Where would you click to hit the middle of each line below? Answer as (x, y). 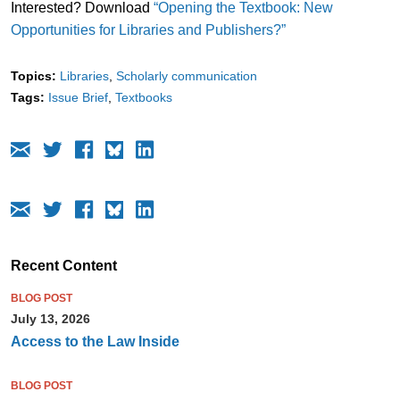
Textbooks (143, 97)
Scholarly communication (186, 75)
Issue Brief (78, 97)
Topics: (33, 75)
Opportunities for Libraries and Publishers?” (148, 29)
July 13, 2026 (50, 318)
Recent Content (63, 265)
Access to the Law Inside (95, 341)
